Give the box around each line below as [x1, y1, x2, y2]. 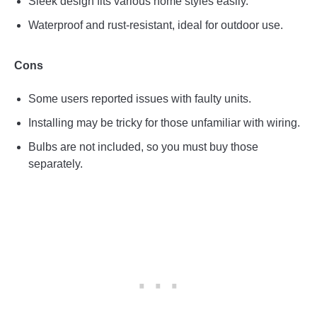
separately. [28, 157, 83, 170]
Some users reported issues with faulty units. [28, 92, 251, 105]
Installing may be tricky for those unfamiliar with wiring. [28, 116, 300, 129]
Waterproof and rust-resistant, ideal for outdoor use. [28, 18, 283, 31]
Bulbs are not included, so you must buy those [28, 140, 258, 153]
